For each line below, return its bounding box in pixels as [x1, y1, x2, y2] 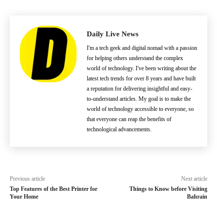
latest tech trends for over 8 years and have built [87, 75, 196, 82]
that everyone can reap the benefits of [87, 116, 171, 123]
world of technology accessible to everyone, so [87, 106, 194, 112]
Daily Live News [87, 30, 139, 38]
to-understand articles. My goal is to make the [87, 95, 191, 102]
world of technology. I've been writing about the [87, 65, 196, 72]
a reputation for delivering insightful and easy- [87, 85, 192, 92]
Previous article [10, 175, 45, 182]
